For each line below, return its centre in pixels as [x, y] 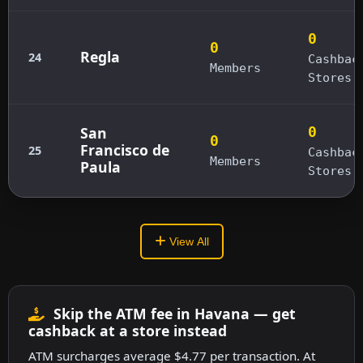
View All [187, 241]
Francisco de [125, 149]
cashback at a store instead [128, 330]
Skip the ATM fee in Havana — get [173, 313]
